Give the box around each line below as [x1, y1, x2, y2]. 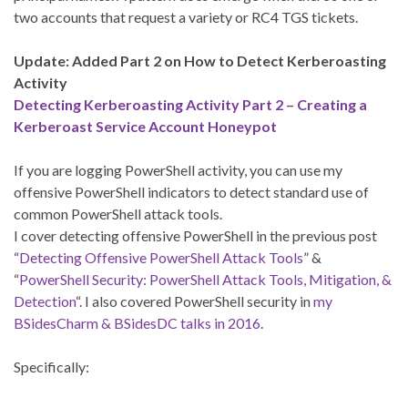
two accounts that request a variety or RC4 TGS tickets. [14, 8, 358, 26]
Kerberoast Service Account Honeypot [14, 117, 277, 136]
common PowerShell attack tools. [14, 205, 222, 223]
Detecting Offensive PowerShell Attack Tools [19, 249, 303, 267]
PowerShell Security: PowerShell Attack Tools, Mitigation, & [19, 270, 392, 289]
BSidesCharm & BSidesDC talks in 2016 [14, 314, 260, 332]
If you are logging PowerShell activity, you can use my [14, 161, 342, 179]
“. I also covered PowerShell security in [76, 292, 313, 311]
